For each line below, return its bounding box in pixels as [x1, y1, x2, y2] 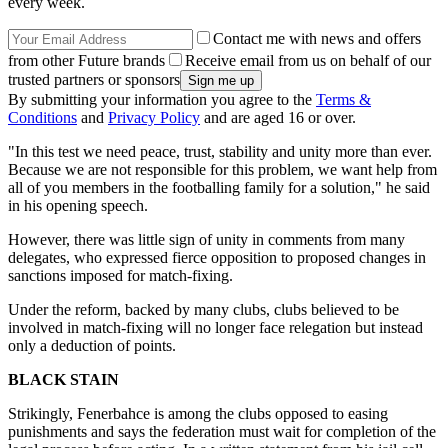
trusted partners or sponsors [8, 71, 180, 89]
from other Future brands [8, 52, 165, 70]
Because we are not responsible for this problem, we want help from [8, 161, 437, 179]
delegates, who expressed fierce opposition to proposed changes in [8, 249, 426, 267]
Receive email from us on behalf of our [185, 52, 431, 70]
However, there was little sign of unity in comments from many [8, 231, 405, 249]
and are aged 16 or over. [200, 109, 356, 127]
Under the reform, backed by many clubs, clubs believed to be [8, 301, 399, 319]
